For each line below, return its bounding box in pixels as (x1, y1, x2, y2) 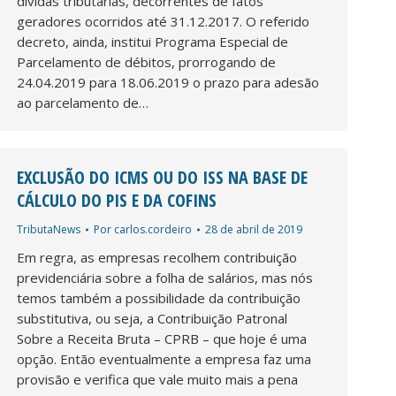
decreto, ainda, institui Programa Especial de (17, 32, 288, 50)
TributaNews (17, 221, 80, 237)
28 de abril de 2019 (205, 221, 302, 237)
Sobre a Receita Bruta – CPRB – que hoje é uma (17, 329, 307, 347)
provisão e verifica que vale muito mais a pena (17, 369, 298, 388)
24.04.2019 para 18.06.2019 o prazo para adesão (17, 72, 319, 91)
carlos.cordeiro (114, 221, 192, 237)
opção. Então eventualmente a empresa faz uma (17, 349, 311, 368)
